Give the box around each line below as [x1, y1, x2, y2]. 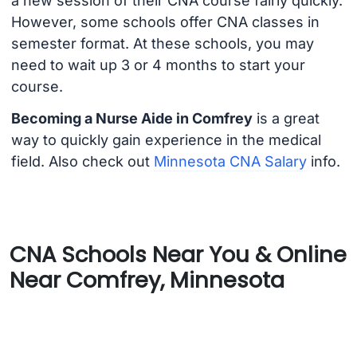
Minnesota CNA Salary [153, 153, 307, 171]
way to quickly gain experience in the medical [10, 131, 321, 149]
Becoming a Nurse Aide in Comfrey [10, 110, 253, 127]
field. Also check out [10, 153, 154, 171]
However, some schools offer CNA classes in [10, 13, 320, 30]
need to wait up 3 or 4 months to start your [10, 56, 305, 73]
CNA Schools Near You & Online [10, 238, 347, 270]
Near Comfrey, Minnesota [10, 264, 284, 296]
